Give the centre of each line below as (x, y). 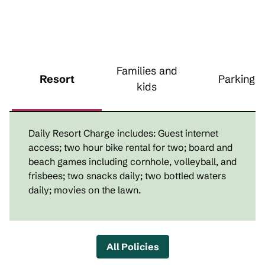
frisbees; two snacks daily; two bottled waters (127, 176)
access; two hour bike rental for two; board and (130, 147)
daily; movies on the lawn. (85, 190)
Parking (237, 79)
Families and (147, 71)
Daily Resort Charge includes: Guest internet (123, 133)
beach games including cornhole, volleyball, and (132, 161)
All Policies (132, 247)
